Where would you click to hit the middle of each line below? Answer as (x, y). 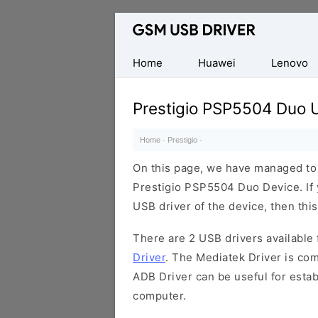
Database (140, 22)
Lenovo (290, 63)
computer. (160, 296)
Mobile (133, 61)
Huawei (217, 63)
